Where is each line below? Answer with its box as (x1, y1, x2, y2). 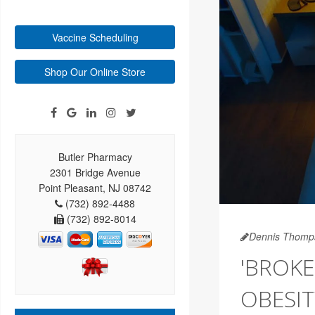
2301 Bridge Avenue (49, 165, 141, 180)
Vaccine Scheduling (51, 30, 139, 45)
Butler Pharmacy (58, 150, 132, 165)
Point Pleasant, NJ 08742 (39, 181, 151, 195)
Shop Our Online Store (44, 65, 146, 79)
